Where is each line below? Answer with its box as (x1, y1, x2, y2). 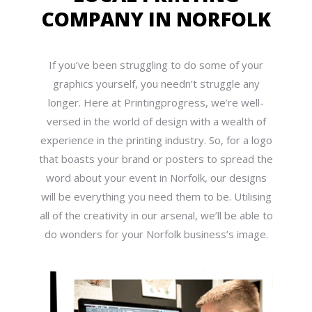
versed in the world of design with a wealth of (46, 114, 266, 129)
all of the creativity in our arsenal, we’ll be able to (39, 208, 273, 223)
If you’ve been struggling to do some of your (49, 58, 263, 72)
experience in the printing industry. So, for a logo (40, 133, 272, 148)
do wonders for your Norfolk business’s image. (44, 227, 268, 242)
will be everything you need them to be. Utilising (40, 189, 272, 204)
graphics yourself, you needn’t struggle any (52, 77, 260, 91)
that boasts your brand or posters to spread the (39, 152, 273, 166)
